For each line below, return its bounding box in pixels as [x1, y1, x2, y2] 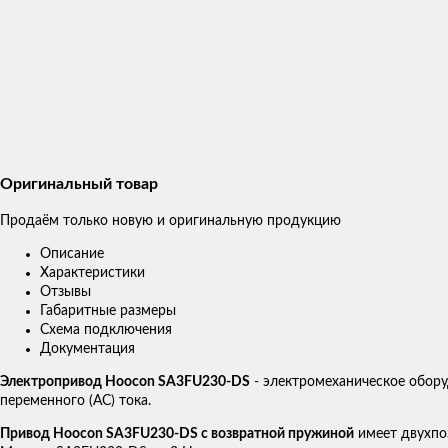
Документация [40, 342, 135, 357]
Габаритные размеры [40, 304, 176, 319]
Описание [40, 247, 104, 262]
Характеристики [40, 266, 145, 281]
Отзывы [40, 285, 91, 300]
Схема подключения [40, 323, 172, 338]
